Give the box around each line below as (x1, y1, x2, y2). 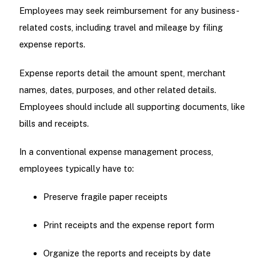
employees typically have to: (19, 163, 134, 174)
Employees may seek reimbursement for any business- (19, 5, 240, 16)
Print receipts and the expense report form (43, 220, 214, 231)
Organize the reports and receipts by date (43, 248, 211, 259)
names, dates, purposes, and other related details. (19, 84, 216, 95)
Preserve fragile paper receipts (43, 191, 168, 202)
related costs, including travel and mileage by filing (19, 22, 223, 33)
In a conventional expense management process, (19, 146, 213, 157)
